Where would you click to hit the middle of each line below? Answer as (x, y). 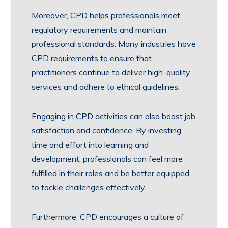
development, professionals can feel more (107, 159)
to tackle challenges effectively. (89, 187)
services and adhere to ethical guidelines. (106, 87)
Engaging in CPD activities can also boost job (114, 116)
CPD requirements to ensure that (92, 58)
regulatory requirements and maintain (99, 30)
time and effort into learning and (90, 145)
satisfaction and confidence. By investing (107, 130)
